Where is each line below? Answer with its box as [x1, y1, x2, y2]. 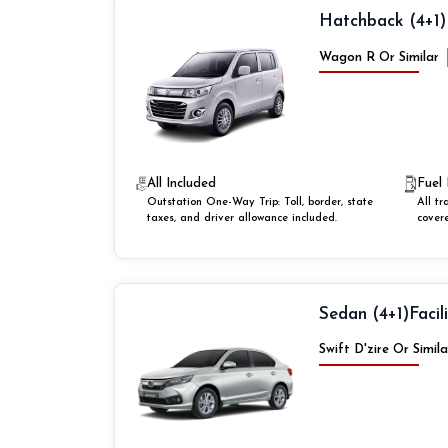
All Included [147, 176, 217, 190]
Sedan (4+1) [318, 305, 409, 323]
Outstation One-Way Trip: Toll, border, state [147, 196, 374, 208]
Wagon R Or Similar [318, 50, 439, 64]
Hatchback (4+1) [318, 13, 446, 30]
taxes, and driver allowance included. [147, 212, 338, 224]
